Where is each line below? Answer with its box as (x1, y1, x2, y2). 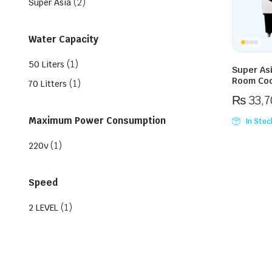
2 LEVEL (29, 202, 58, 214)
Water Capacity (29, 33, 98, 46)
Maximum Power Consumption (29, 115, 166, 127)
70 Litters (29, 78, 67, 90)
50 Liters (29, 59, 64, 70)
